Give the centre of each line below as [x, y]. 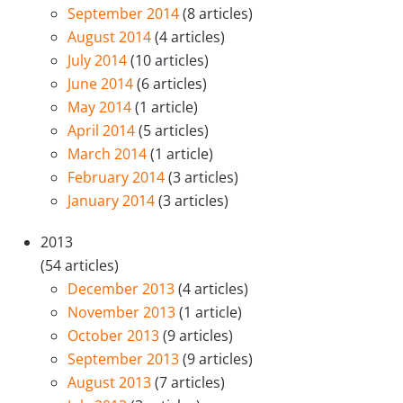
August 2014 [111, 36]
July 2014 [99, 60]
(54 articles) [80, 265]
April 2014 [103, 130]
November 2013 [123, 312]
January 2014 [113, 200]
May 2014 [101, 107]
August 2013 [111, 382]
